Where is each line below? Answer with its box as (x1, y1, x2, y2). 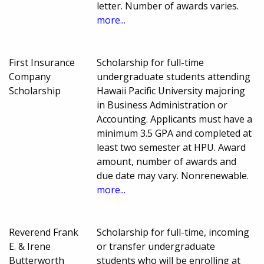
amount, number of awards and (97, 155, 237, 169)
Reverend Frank (9, 226, 78, 239)
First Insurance (9, 56, 75, 70)
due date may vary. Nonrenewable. (97, 169, 249, 183)
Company (9, 70, 51, 84)
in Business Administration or (97, 98, 228, 112)
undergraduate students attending (97, 70, 251, 84)
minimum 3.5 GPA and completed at (97, 127, 252, 140)
